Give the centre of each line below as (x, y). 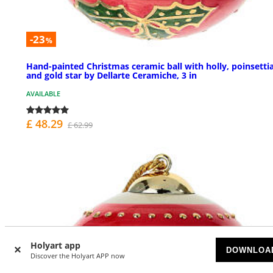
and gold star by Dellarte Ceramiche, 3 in (112, 75)
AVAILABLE (43, 93)
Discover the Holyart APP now (78, 256)
